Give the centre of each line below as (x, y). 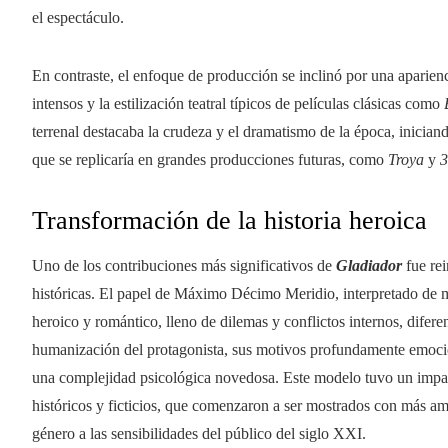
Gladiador (371, 265)
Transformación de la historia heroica (229, 220)
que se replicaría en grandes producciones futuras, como (210, 159)
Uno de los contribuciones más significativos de (184, 265)
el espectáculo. (78, 17)
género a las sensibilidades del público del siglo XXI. (199, 433)
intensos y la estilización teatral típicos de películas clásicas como (238, 103)
